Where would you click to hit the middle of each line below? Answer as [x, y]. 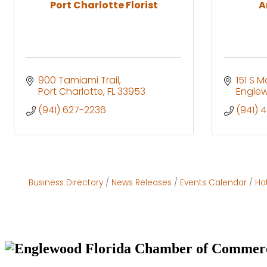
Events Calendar [213, 182]
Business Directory [66, 182]
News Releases [142, 182]
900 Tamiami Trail [79, 80]
